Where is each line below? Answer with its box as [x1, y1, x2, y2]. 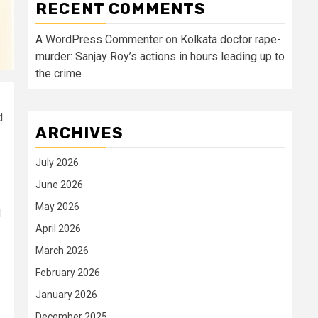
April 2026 [35, 223, 81, 234]
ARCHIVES [35, 124, 124, 143]
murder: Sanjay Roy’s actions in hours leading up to [35, 50, 285, 63]
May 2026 [35, 201, 79, 212]
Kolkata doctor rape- [180, 33, 281, 46]
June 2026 [35, 179, 83, 190]
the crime [35, 67, 82, 80]
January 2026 [35, 289, 97, 300]
